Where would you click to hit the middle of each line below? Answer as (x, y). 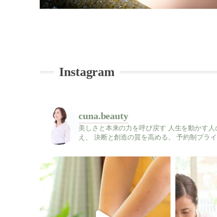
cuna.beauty (103, 116)
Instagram (87, 72)
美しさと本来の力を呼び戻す (122, 128)
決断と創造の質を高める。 (133, 137)
